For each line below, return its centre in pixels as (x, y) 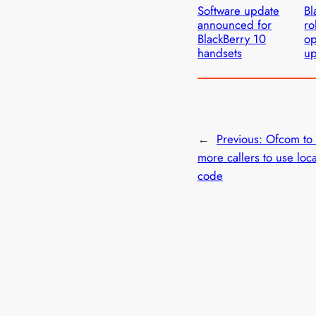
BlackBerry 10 (232, 39)
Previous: (241, 139)
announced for (235, 25)
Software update (238, 11)
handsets (220, 53)
